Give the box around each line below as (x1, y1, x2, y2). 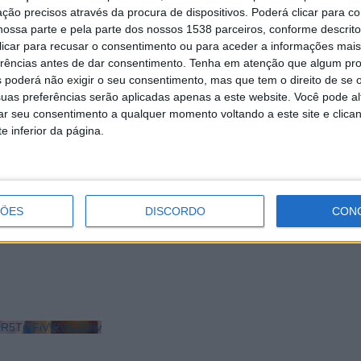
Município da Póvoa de (170, 146, 343, 165)
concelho (170, 194, 239, 214)
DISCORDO (144, 205, 205, 218)
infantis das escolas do (170, 178, 342, 197)
